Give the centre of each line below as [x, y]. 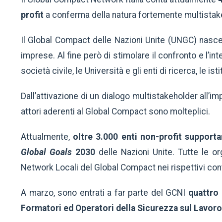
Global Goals [48, 152]
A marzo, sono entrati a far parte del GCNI [105, 193]
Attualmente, [47, 137]
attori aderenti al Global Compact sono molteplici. [115, 112]
